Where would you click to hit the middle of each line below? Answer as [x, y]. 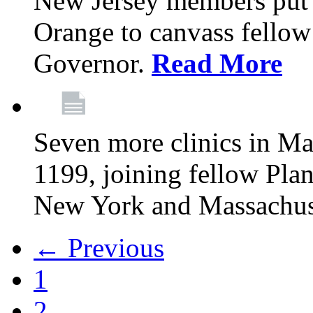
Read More [217, 63]
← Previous [99, 248]
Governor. [93, 63]
